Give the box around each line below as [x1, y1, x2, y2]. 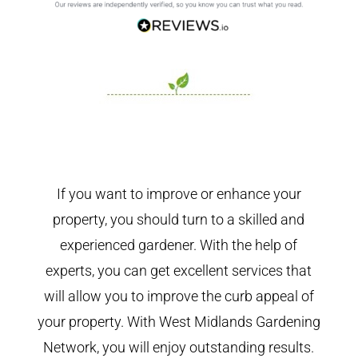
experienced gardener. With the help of [60, 236, 298, 253]
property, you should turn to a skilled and [53, 210, 305, 228]
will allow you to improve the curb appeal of [43, 287, 314, 304]
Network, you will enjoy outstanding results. [43, 338, 315, 356]
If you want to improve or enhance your [56, 185, 301, 202]
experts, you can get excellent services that [46, 261, 312, 279]
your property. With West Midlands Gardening [37, 312, 320, 330]
